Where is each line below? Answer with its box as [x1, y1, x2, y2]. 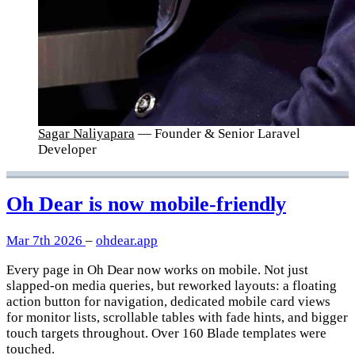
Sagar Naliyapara [38, 125, 135, 141]
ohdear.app [96, 233, 158, 249]
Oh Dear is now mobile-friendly [6, 193, 286, 216]
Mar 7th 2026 [6, 233, 86, 249]
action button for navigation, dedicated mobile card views [6, 294, 330, 310]
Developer [38, 141, 97, 157]
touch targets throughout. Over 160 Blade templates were [6, 326, 326, 342]
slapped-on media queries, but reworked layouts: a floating [6, 278, 337, 294]
